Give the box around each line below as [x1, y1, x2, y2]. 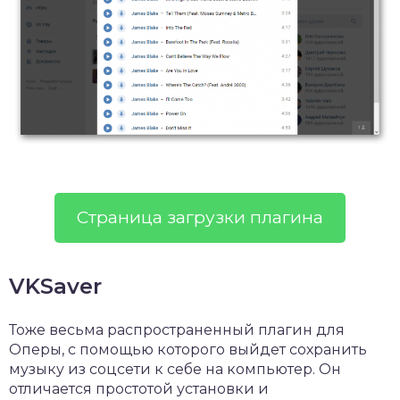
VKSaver [9, 272, 102, 299]
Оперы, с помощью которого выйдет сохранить [9, 340, 367, 358]
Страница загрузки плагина [77, 206, 323, 228]
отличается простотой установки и [9, 379, 269, 397]
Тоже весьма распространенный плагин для [9, 321, 345, 338]
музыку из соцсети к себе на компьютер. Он [9, 360, 341, 378]
